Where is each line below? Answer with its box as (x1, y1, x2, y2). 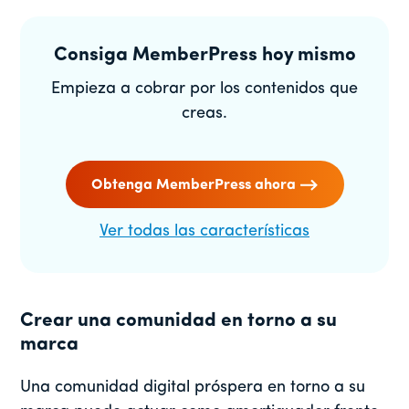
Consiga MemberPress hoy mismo (53, 45, 356, 65)
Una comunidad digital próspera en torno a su (20, 378, 366, 396)
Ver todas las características (100, 222, 309, 240)
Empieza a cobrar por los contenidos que (51, 79, 358, 98)
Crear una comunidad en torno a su (20, 310, 338, 330)
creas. (182, 104, 227, 122)
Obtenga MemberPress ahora (90, 177, 296, 193)
